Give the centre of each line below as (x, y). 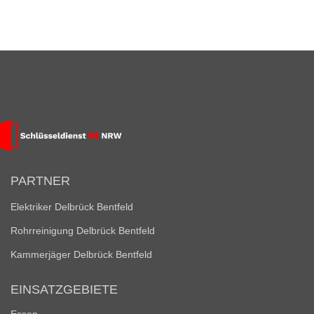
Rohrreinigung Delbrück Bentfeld (83, 231)
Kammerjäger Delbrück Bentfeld (81, 254)
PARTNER (40, 181)
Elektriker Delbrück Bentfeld (72, 207)
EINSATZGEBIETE (64, 289)
